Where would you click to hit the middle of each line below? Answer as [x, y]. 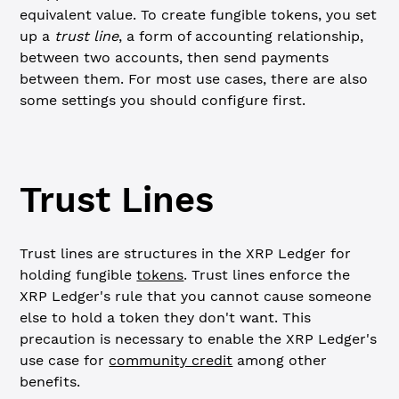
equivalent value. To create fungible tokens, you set [199, 15]
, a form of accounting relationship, [241, 36]
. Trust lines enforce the [267, 275]
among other [280, 360]
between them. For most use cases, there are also [194, 79]
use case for [65, 360]
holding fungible [78, 275]
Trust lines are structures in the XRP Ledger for [186, 253]
